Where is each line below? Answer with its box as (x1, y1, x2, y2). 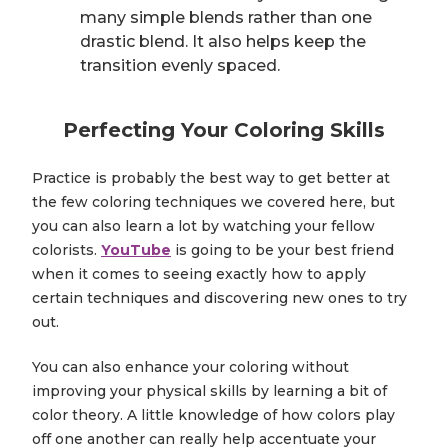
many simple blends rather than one (80, 8, 372, 28)
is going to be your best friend (171, 241, 394, 260)
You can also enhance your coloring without (32, 358, 349, 377)
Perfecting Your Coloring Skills (63, 118, 385, 143)
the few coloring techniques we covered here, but (32, 193, 395, 212)
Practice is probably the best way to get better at (32, 169, 390, 188)
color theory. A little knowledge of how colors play (32, 406, 395, 425)
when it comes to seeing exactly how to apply (32, 265, 366, 284)
